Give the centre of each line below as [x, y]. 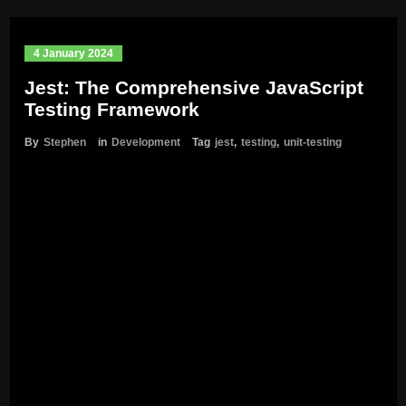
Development [145, 143]
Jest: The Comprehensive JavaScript [193, 88]
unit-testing [312, 143]
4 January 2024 [73, 54]
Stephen [64, 143]
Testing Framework [111, 110]
